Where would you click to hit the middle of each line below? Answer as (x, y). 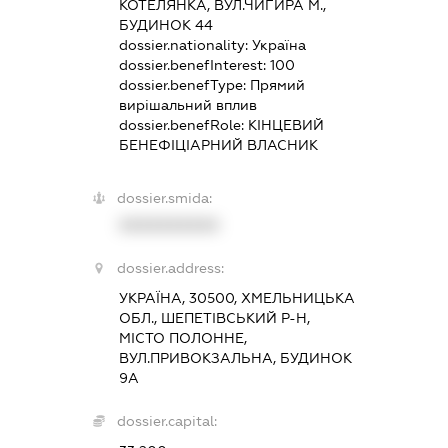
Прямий (277, 84)
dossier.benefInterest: (194, 64)
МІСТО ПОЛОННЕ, (182, 337)
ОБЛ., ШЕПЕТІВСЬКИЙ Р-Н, (214, 317)
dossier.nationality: (185, 44)
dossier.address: (170, 267)
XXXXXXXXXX (168, 224)
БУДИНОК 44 (165, 24)
